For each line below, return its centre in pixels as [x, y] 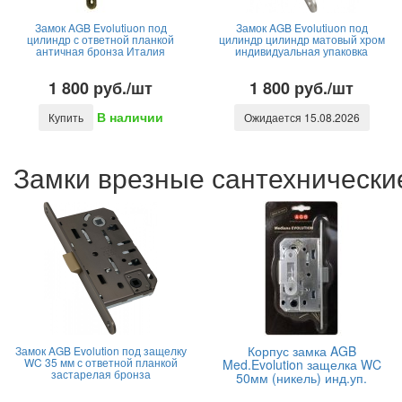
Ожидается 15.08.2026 [301, 117]
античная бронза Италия [100, 51]
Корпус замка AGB [301, 351]
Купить [66, 117]
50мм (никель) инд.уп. [301, 378]
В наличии [130, 117]
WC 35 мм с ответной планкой [100, 362]
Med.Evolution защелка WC [301, 364]
